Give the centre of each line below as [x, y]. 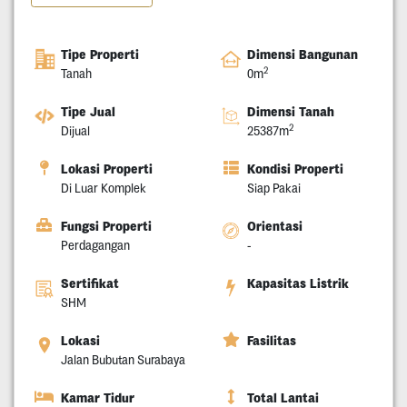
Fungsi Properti [106, 227]
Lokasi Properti [106, 169]
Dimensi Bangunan [303, 55]
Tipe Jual [88, 112]
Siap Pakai [274, 189]
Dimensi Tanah [291, 112]
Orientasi [275, 227]
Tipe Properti [99, 55]
